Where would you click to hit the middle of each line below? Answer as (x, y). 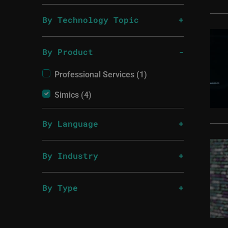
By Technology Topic (91, 19)
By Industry (70, 155)
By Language (70, 123)
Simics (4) (73, 94)
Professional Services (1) (101, 74)
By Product (68, 51)
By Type (60, 187)
